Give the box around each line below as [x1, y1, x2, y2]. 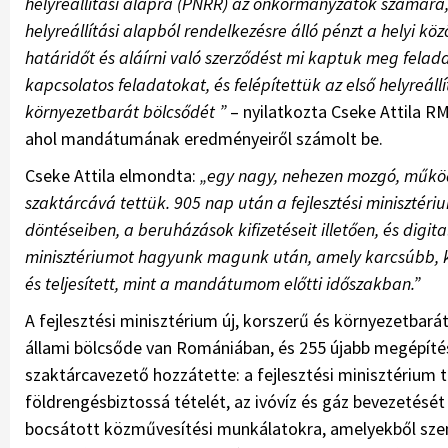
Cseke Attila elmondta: [25, 164, 200, 188]
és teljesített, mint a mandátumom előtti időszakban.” [25, 272, 420, 296]
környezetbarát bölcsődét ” [25, 100, 226, 124]
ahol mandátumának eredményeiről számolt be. [25, 127, 383, 151]
